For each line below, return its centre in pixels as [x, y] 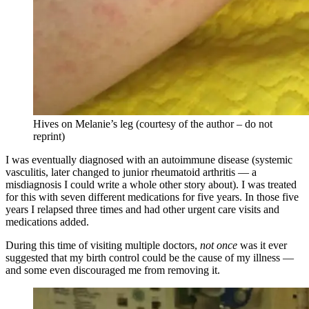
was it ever [262, 245]
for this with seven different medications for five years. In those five [152, 197]
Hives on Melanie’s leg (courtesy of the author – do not [153, 123]
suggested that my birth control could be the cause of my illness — [150, 257]
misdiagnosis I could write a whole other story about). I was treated [151, 184]
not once [219, 245]
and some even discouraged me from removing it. [122, 270]
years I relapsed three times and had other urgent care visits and [142, 209]
